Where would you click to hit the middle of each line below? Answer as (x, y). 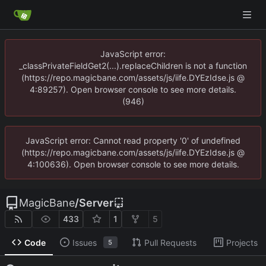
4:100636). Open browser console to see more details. (133, 164)
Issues (84, 242)
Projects (242, 242)
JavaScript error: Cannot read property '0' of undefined (133, 140)
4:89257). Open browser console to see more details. (133, 89)
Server (96, 203)
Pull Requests (170, 242)
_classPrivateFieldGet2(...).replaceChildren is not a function (133, 66)
